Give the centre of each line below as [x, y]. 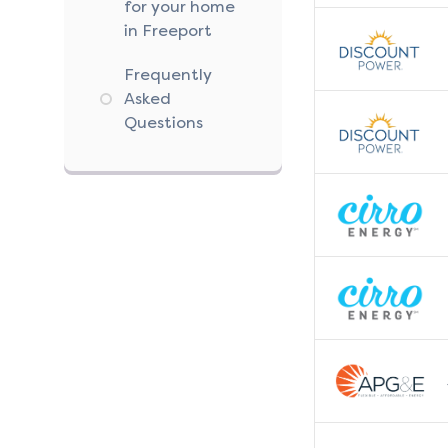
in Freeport [168, 31]
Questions [163, 123]
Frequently [168, 75]
